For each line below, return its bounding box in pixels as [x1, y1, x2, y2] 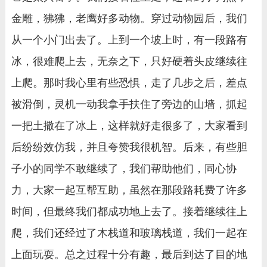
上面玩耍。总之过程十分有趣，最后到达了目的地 [11, 248, 247, 260]
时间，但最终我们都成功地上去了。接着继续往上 [11, 205, 247, 218]
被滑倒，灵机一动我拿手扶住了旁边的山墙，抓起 [11, 98, 247, 110]
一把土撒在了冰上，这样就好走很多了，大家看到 [11, 119, 247, 132]
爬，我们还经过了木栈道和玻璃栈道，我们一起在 [11, 226, 247, 239]
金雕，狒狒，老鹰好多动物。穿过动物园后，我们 [11, 12, 247, 24]
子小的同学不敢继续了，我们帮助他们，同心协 [11, 162, 237, 175]
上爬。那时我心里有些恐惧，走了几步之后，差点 [11, 76, 247, 89]
